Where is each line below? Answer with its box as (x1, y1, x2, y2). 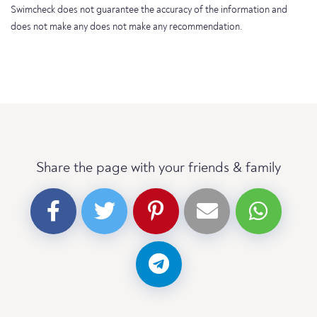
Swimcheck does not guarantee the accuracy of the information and (11, 5, 287, 15)
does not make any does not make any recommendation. (11, 22, 243, 32)
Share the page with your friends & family (36, 161, 281, 175)
